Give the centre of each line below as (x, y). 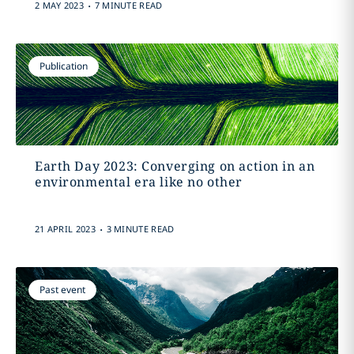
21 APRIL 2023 (65, 229)
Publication (63, 66)
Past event (62, 290)
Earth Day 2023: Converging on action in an (175, 166)
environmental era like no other (138, 182)
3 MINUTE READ (140, 229)
